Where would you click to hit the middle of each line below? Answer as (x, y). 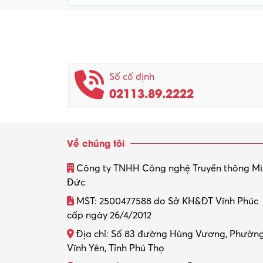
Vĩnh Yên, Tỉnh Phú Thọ (116, 248)
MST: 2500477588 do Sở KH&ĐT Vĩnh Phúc (166, 201)
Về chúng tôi (96, 142)
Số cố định (132, 77)
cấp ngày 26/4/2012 (109, 215)
